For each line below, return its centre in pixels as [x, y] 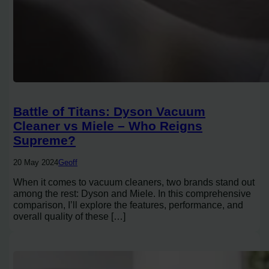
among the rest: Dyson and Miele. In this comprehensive [132, 194]
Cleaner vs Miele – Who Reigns [108, 126]
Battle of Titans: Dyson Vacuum [110, 112]
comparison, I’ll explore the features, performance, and [128, 205]
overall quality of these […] [70, 216]
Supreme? [45, 141]
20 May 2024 [36, 163]
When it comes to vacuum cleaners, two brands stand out [134, 182]
